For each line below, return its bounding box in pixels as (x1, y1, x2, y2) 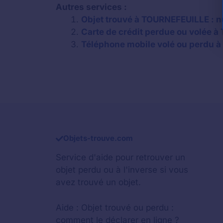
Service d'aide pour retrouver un (56, 152, 185, 163)
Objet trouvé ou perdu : (81, 202, 174, 213)
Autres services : (56, 1, 127, 12)
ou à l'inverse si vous (101, 165, 188, 175)
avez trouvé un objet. (56, 177, 141, 188)
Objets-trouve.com (63, 133, 133, 143)
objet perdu (56, 165, 101, 175)
